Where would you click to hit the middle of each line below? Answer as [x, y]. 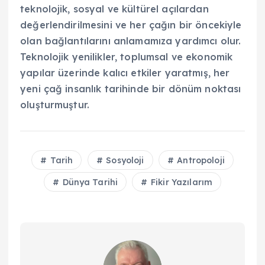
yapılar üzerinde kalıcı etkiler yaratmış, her [125, 72]
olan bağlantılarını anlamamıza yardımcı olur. [131, 41]
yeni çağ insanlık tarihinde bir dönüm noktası [131, 88]
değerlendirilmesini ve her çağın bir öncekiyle [131, 25]
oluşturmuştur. [55, 104]
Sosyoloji [124, 160]
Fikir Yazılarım [180, 182]
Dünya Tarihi [89, 182]
